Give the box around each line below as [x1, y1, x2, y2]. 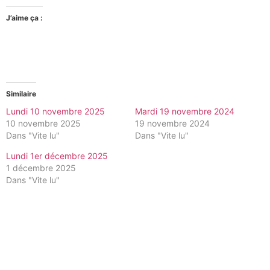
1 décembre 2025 [6, 163, 76, 174]
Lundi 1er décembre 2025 [6, 151, 108, 162]
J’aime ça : [6, 13, 43, 23]
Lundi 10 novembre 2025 [6, 106, 105, 117]
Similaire [6, 89, 36, 99]
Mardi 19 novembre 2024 [135, 106, 234, 117]
